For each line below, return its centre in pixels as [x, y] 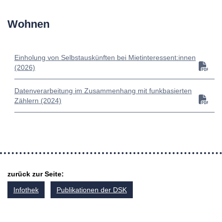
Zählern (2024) [38, 101]
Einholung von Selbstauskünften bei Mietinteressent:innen [105, 58]
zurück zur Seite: [36, 174]
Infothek [26, 190]
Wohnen [28, 24]
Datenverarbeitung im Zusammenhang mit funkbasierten [103, 91]
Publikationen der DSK [92, 190]
